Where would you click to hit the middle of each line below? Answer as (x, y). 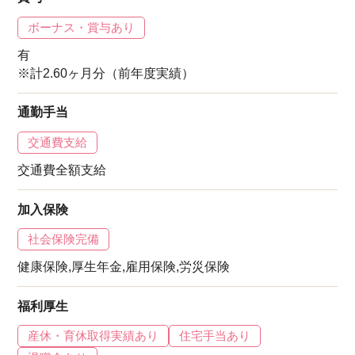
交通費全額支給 (62, 170)
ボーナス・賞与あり (82, 28)
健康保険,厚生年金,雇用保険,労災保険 (124, 267)
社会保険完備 (64, 239)
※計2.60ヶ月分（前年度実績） (106, 73)
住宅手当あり (215, 336)
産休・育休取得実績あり (94, 336)
